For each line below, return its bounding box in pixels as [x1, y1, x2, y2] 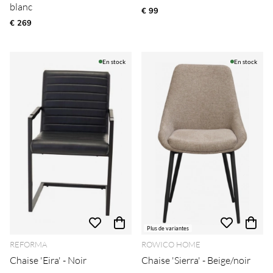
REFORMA [10, 239, 47, 249]
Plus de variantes [147, 225, 189, 232]
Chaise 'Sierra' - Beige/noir [141, 254, 250, 266]
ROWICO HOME [141, 239, 200, 249]
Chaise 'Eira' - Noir [10, 254, 87, 266]
